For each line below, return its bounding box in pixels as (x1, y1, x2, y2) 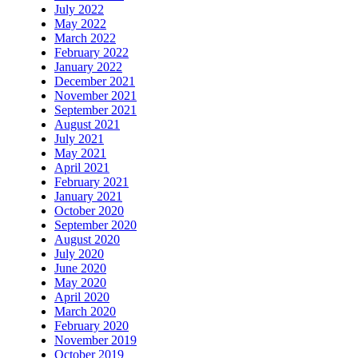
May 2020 (54, 276, 106, 290)
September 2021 (54, 103, 137, 117)
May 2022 (54, 17, 106, 31)
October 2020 (54, 204, 124, 218)
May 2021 (54, 146, 106, 161)
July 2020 (54, 247, 104, 261)
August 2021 (54, 117, 120, 132)
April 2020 (54, 290, 109, 304)
